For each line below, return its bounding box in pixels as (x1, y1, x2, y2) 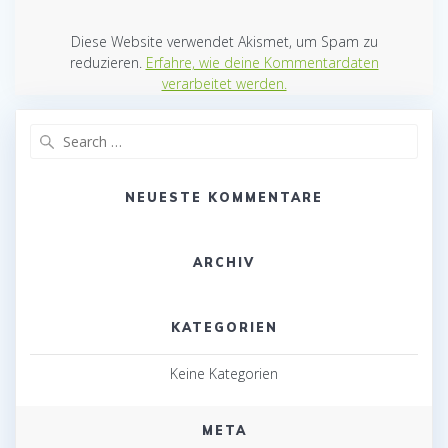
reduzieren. (69, 52, 146, 72)
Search (223, 122, 271, 143)
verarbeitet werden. (161, 73, 287, 93)
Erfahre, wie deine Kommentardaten (145, 52, 379, 72)
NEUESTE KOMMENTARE (125, 189, 323, 205)
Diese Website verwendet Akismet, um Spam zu (70, 31, 378, 51)
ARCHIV (193, 254, 255, 270)
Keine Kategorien (170, 363, 278, 383)
